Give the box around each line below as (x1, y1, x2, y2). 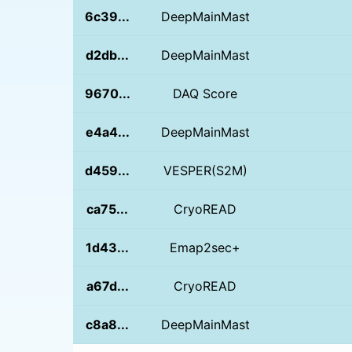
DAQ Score (173, 85, 238, 101)
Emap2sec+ (170, 239, 241, 255)
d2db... (86, 46, 130, 63)
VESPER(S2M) (163, 162, 247, 178)
